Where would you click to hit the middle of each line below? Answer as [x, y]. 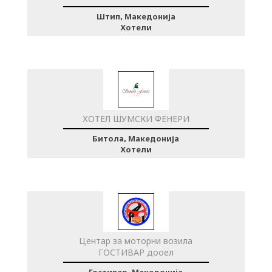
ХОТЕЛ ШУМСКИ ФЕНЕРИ [136, 119]
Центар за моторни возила [136, 241]
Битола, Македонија [136, 138]
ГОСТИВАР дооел [136, 252]
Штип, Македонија [136, 16]
